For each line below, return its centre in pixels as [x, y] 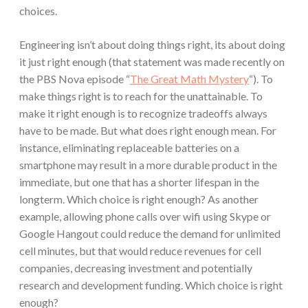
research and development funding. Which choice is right [151, 285]
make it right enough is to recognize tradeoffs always [143, 113]
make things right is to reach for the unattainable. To [141, 96]
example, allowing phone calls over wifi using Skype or [145, 217]
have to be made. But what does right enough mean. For [148, 131]
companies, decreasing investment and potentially [136, 268]
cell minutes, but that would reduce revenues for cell [140, 251]
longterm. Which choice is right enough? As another [139, 199]
